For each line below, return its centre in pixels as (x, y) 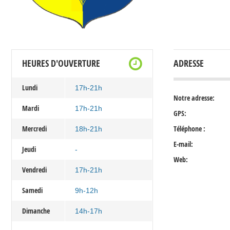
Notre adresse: (194, 98)
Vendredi (34, 170)
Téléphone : (189, 129)
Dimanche (36, 211)
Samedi (32, 190)
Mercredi (34, 129)
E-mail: (183, 144)
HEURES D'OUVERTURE (61, 64)
